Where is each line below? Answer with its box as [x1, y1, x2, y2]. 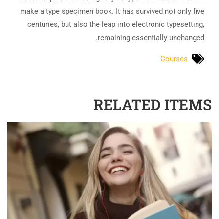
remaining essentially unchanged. [98, 33, 204, 42]
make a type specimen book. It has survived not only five [20, 7, 204, 16]
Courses [160, 54, 188, 63]
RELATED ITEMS [93, 94, 212, 114]
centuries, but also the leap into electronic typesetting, [27, 20, 204, 29]
